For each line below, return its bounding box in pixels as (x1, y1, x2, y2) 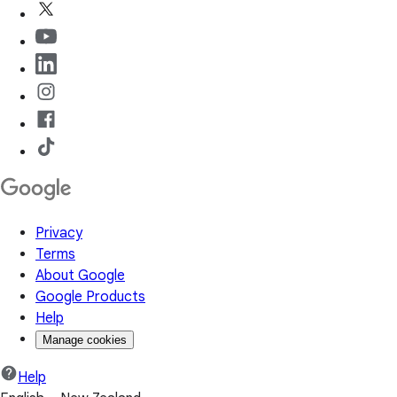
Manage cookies (43, 333, 127, 347)
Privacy (35, 224, 82, 243)
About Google (35, 267, 125, 285)
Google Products (35, 288, 145, 307)
